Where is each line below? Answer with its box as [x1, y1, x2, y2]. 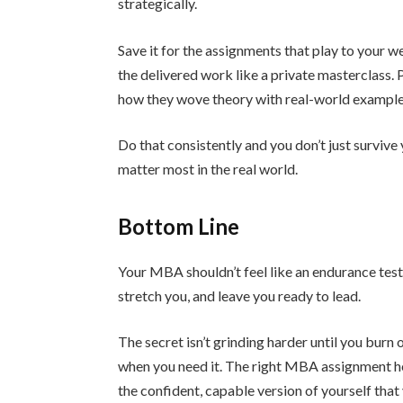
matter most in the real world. [118, 160, 299, 178]
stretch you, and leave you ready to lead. [118, 286, 362, 304]
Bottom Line [118, 212, 240, 239]
